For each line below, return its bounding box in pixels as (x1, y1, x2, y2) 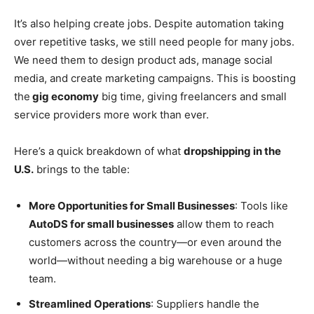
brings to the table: (34, 162, 130, 176)
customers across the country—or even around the (29, 235, 282, 249)
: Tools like (235, 198, 288, 212)
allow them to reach (174, 217, 274, 231)
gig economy (30, 89, 99, 103)
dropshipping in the (184, 144, 281, 158)
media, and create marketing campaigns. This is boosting (14, 71, 296, 85)
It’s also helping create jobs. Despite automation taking (14, 16, 284, 30)
